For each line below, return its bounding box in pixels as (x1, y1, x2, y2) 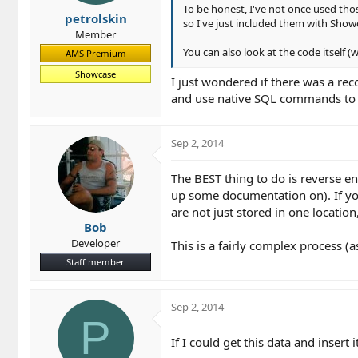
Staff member (66, 255, 125, 268)
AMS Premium (65, 47, 126, 60)
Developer (71, 235, 120, 250)
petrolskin (64, 10, 127, 27)
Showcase (75, 68, 116, 81)
